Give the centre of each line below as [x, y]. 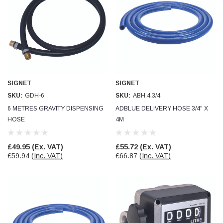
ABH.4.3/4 [147, 96]
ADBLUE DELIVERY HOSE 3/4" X [162, 109]
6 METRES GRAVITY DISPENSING [56, 109]
